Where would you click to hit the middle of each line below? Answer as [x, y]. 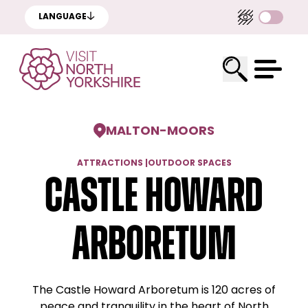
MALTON [133, 132]
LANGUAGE [63, 17]
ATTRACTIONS [110, 164]
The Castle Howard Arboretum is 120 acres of [154, 291]
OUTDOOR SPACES [189, 164]
